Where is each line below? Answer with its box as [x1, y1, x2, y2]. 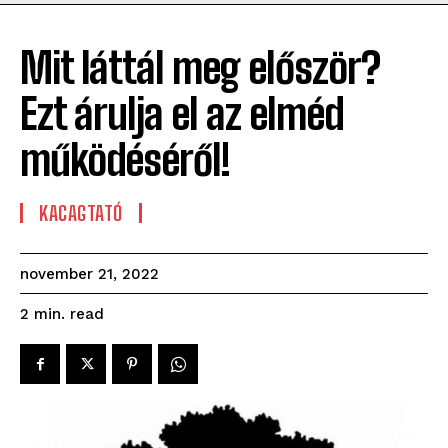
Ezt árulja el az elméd [20, 89, 344, 140]
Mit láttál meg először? [20, 43, 380, 94]
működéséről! [20, 135, 230, 186]
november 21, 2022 [20, 265, 159, 284]
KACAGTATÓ [39, 201, 123, 226]
